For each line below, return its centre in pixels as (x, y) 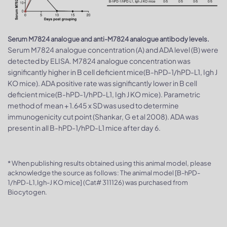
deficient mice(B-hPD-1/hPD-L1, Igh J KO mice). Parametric (104, 94)
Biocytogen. (27, 192)
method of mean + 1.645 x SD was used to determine (93, 106)
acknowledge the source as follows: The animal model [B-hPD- (104, 173)
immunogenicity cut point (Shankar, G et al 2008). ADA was (103, 117)
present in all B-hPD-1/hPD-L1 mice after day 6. (84, 128)
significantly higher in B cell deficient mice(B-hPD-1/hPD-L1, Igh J (112, 72)
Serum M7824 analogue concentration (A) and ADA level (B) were (113, 50)
